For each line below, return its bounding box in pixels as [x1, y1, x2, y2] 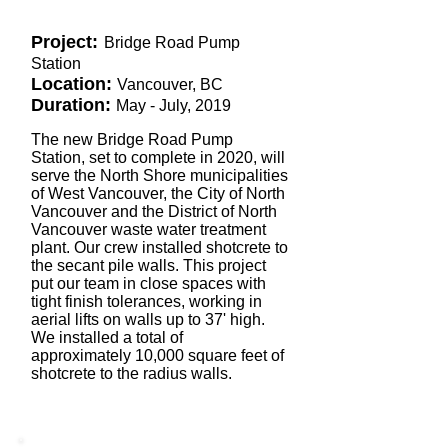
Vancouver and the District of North [31, 203, 277, 220]
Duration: [31, 95, 111, 115]
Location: [31, 74, 117, 94]
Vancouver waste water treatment [31, 221, 266, 238]
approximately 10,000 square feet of [31, 347, 284, 364]
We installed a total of [31, 329, 183, 346]
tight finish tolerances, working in [31, 293, 262, 310]
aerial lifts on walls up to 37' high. [31, 311, 265, 328]
